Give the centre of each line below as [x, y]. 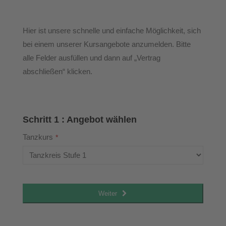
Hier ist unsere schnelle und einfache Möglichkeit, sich [111, 31]
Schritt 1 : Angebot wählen [79, 120]
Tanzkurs [38, 137]
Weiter [108, 193]
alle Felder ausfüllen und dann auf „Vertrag [91, 58]
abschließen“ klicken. [57, 71]
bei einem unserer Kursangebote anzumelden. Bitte [106, 44]
